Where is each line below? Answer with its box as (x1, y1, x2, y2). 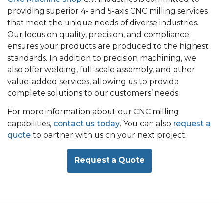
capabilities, (7, 119, 53, 129)
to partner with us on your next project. (31, 131, 187, 140)
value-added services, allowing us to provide (7, 77, 179, 87)
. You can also (120, 119, 173, 129)
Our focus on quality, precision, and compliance (7, 30, 189, 40)
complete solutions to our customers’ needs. (7, 88, 180, 98)
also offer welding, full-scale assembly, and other (7, 65, 195, 75)
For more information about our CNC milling (7, 107, 179, 117)
